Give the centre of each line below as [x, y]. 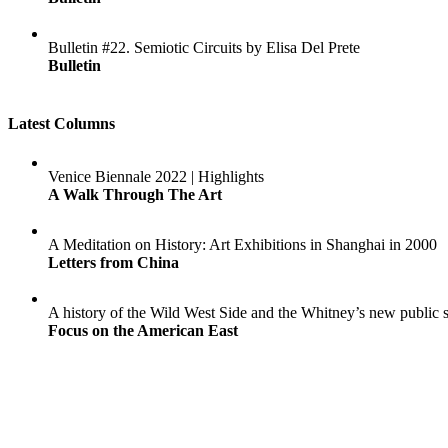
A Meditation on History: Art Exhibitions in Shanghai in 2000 [242, 244]
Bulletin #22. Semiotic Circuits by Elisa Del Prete [204, 48]
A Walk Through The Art [135, 194]
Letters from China [113, 262]
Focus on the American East [143, 330]
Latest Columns [61, 123]
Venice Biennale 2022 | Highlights [156, 176]
